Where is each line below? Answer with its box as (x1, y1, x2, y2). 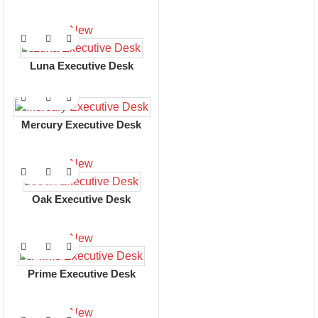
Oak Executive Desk (32, 193, 131, 206)
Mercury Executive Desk (21, 119, 141, 131)
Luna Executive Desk (29, 60, 133, 72)
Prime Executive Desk (27, 268, 136, 280)
